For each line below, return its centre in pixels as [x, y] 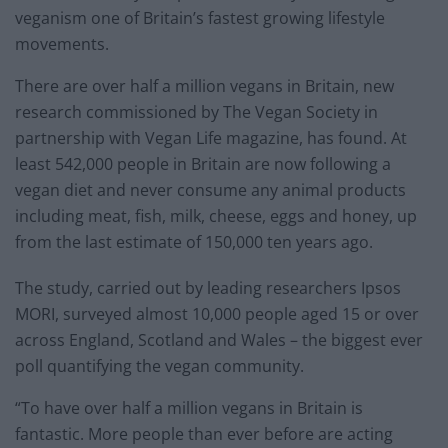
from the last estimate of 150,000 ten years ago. [194, 242]
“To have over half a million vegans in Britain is [189, 408]
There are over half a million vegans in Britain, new [204, 86]
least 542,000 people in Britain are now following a [203, 164]
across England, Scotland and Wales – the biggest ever [219, 340]
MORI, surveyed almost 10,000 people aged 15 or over [217, 314]
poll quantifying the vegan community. [159, 366]
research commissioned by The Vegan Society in [196, 112]
